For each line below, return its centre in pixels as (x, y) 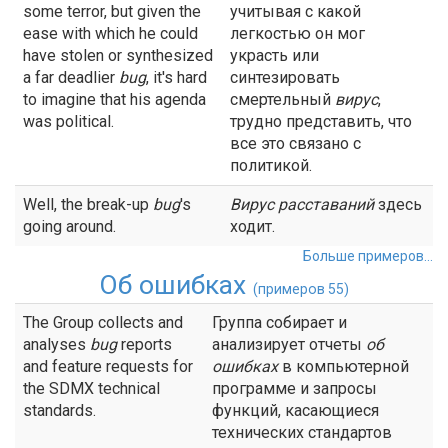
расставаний (324, 204)
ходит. (252, 226)
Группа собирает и (279, 322)
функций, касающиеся (295, 410)
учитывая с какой (295, 11)
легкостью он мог (297, 33)
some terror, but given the (112, 11)
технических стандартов (302, 432)
